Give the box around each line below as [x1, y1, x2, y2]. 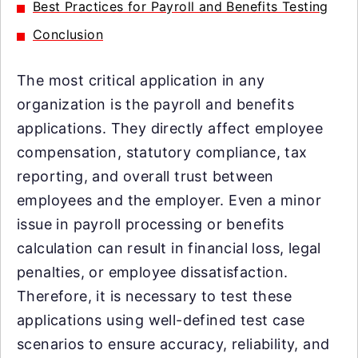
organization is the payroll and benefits [17, 96, 294, 113]
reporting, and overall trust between [17, 168, 274, 185]
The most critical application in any [17, 72, 265, 89]
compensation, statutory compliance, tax [17, 144, 308, 161]
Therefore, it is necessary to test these [17, 288, 292, 304]
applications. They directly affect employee [17, 120, 324, 137]
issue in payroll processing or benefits [17, 216, 284, 233]
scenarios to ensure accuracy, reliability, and [17, 336, 330, 352]
